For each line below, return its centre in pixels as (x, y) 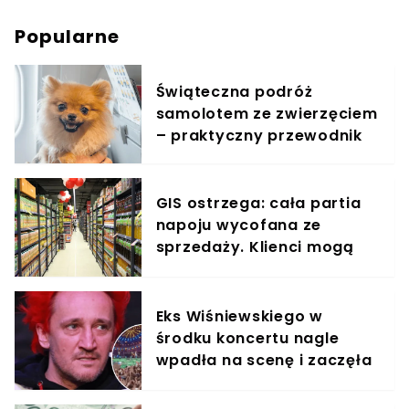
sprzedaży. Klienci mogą (255, 246)
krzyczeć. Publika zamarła (262, 382)
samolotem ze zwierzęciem (267, 113)
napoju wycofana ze (239, 225)
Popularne (67, 36)
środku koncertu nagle (247, 338)
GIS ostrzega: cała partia (258, 203)
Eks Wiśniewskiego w (239, 316)
